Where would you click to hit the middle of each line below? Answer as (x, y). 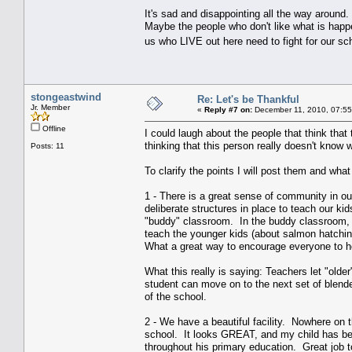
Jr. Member (50, 107)
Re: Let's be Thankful (248, 99)
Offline (53, 128)
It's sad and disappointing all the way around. (247, 13)
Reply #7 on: (228, 109)
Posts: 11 (48, 145)
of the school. (176, 296)
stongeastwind (66, 97)
